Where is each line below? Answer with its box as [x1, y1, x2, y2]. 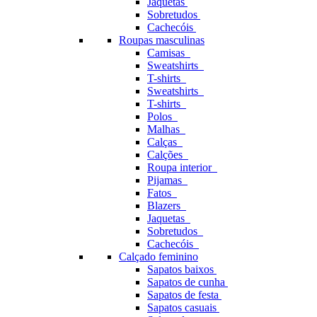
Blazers [147, 200, 186, 212]
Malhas [147, 123, 185, 135]
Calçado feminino [119, 250, 198, 263]
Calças [147, 136, 183, 148]
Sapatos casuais [147, 301, 219, 313]
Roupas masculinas [119, 34, 204, 46]
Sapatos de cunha [147, 276, 228, 288]
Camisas [147, 47, 190, 59]
